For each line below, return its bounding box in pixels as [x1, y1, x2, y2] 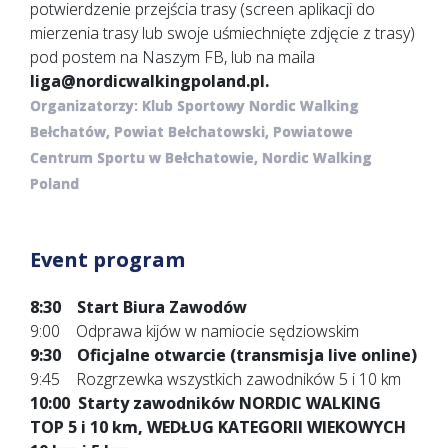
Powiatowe [273, 121, 353, 141]
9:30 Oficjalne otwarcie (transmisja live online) [30, 343, 417, 366]
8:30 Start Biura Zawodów [30, 295, 251, 318]
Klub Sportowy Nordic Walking [142, 95, 359, 115]
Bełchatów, [30, 121, 114, 141]
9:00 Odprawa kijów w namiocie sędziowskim [30, 319, 363, 342]
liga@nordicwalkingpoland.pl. [30, 69, 269, 92]
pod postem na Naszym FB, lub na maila [30, 45, 315, 68]
